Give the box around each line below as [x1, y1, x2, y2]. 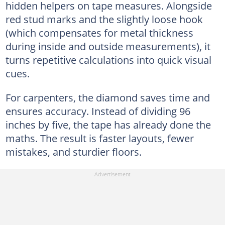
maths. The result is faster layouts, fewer [5, 131, 194, 145]
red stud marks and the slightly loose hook [5, 12, 203, 26]
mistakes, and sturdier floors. [5, 144, 142, 159]
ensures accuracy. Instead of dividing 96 [5, 103, 190, 118]
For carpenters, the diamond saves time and [5, 90, 210, 104]
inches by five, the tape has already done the [5, 117, 211, 132]
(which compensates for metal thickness [5, 25, 193, 40]
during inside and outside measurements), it [5, 39, 210, 53]
